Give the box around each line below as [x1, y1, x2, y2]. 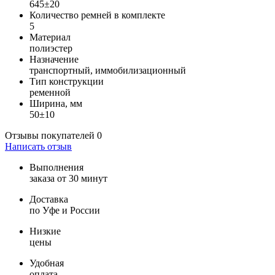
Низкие [29, 226, 61, 237]
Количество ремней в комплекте [29, 10, 165, 21]
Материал [29, 32, 71, 43]
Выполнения [29, 162, 83, 173]
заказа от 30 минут [29, 173, 107, 184]
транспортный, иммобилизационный [29, 65, 186, 76]
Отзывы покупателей [5, 130, 97, 141]
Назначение [29, 54, 79, 65]
